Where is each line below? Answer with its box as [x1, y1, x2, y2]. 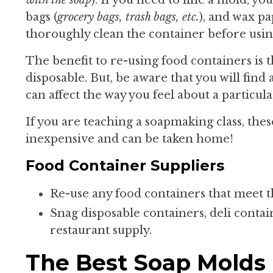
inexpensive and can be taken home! [26, 132, 233, 146]
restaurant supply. [50, 223, 152, 237]
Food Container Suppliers [26, 156, 224, 174]
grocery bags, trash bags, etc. [57, 10, 199, 24]
